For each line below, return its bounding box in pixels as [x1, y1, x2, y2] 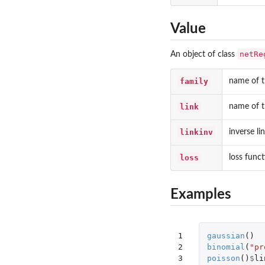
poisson [206, 254, 240, 263]
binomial [206, 243, 245, 252]
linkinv [180, 128, 213, 137]
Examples [170, 187, 231, 202]
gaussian [206, 231, 245, 241]
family [180, 77, 208, 86]
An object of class [170, 50, 237, 59]
